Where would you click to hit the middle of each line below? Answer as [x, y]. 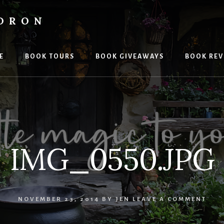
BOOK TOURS [50, 56]
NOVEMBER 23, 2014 [58, 199]
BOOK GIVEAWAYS [130, 56]
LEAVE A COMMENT [169, 199]
